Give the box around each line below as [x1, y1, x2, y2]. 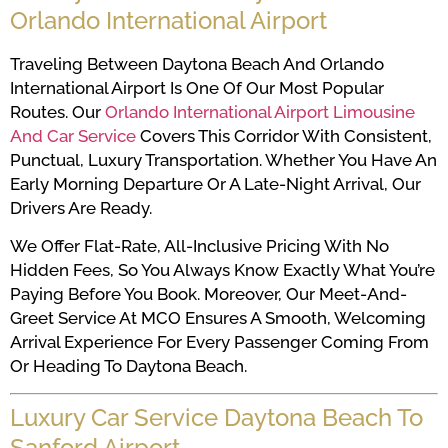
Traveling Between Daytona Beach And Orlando [10, 53, 384, 74]
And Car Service [10, 125, 136, 146]
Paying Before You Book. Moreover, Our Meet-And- [10, 284, 407, 305]
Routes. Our [10, 101, 105, 122]
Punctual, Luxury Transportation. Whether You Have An [10, 149, 437, 170]
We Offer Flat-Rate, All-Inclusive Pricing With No [10, 236, 389, 257]
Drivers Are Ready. [10, 197, 152, 218]
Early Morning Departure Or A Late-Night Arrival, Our [10, 173, 421, 194]
